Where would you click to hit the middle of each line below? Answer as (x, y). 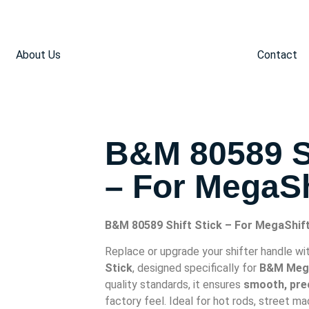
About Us (38, 55)
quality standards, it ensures (174, 285)
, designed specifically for (196, 268)
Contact (278, 55)
